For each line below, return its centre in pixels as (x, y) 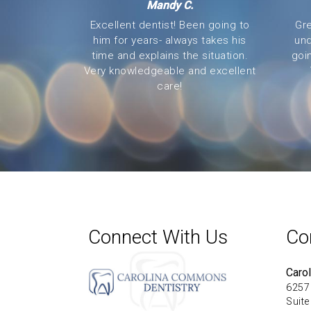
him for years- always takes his (170, 40)
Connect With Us (158, 237)
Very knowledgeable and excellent (170, 71)
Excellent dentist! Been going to (170, 25)
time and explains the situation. (170, 56)
